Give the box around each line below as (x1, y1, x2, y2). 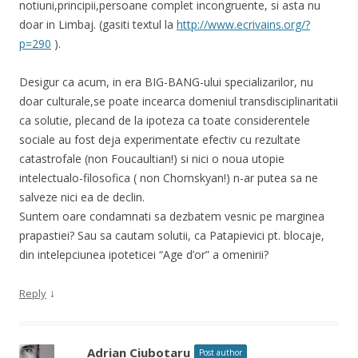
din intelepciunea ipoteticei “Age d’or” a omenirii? (19, 246, 268, 262)
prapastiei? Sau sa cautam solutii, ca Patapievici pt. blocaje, (19, 227, 324, 243)
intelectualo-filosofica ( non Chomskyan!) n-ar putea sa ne (19, 169, 318, 185)
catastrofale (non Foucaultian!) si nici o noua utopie (19, 150, 284, 166)
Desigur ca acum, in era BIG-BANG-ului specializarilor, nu (19, 74, 313, 89)
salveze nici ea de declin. (19, 189, 145, 205)
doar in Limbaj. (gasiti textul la (19, 16, 177, 32)
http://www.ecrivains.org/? (177, 16, 310, 32)
